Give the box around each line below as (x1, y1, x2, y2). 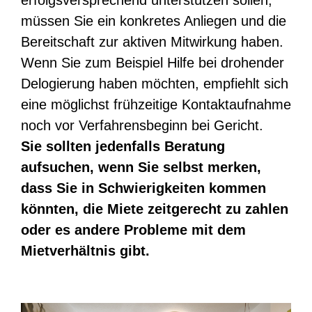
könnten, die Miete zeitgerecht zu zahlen (21, 201, 288, 217)
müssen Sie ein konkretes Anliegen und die (21, 13, 286, 29)
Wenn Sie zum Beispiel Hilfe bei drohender (21, 55, 284, 70)
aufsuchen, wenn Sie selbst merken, (21, 159, 261, 175)
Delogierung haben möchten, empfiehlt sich (21, 76, 288, 91)
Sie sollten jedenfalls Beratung (21, 139, 225, 154)
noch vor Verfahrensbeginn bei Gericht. (21, 118, 263, 133)
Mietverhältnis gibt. (21, 243, 150, 258)
